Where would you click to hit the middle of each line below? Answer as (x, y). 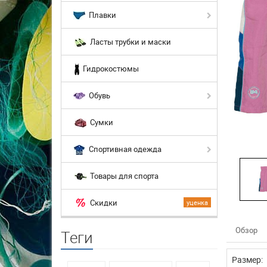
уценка (197, 202)
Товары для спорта (123, 176)
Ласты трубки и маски (130, 41)
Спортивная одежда (124, 149)
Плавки (102, 15)
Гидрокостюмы (110, 68)
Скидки (103, 202)
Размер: (247, 260)
